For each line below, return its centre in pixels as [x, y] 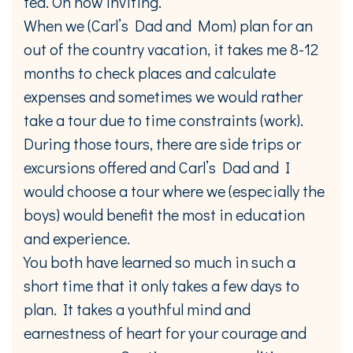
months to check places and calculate [150, 72]
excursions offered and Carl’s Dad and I [157, 167]
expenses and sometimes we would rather [163, 96]
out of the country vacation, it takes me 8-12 [171, 48]
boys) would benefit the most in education [164, 214]
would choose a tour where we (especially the [174, 190]
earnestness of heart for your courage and [165, 332]
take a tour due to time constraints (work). [163, 119]
